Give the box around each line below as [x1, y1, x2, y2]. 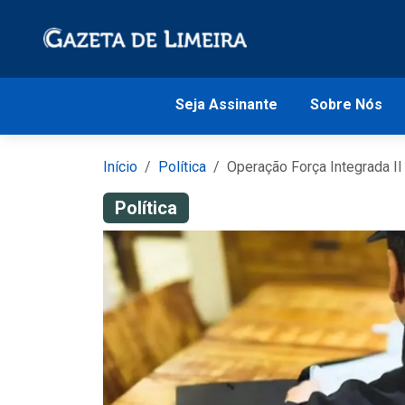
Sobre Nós [309, 96, 382, 113]
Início [103, 158, 137, 175]
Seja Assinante [174, 96, 278, 113]
